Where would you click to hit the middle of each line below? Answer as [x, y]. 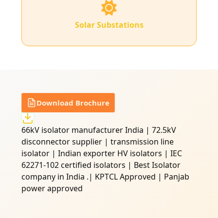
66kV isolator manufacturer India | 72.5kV [99, 130]
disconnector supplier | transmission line [98, 142]
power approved [52, 189]
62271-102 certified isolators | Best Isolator [101, 165]
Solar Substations [109, 25]
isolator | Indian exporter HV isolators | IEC [102, 154]
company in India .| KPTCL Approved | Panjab [105, 177]
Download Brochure [73, 103]
